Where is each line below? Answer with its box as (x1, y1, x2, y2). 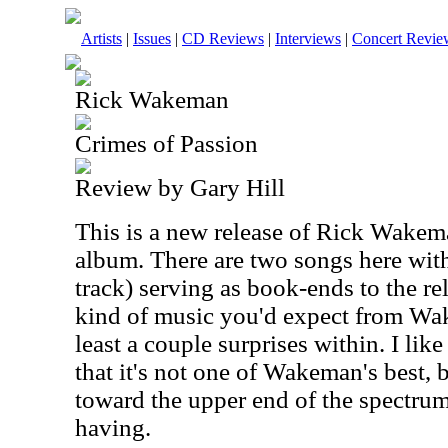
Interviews (275, 30, 341, 47)
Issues (133, 30, 171, 47)
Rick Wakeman (75, 86, 229, 113)
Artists (81, 30, 122, 47)
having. (75, 414, 151, 441)
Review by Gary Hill (75, 174, 285, 201)
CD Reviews (182, 30, 264, 47)
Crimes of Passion (75, 130, 258, 157)
